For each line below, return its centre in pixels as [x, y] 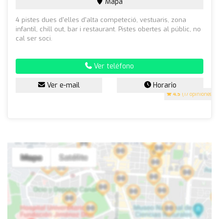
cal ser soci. [34, 38]
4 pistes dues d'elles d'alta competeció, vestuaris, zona [101, 20]
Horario [164, 85]
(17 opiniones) [197, 94]
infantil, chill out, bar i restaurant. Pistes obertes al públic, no [108, 29]
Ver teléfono [113, 66]
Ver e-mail [62, 85]
